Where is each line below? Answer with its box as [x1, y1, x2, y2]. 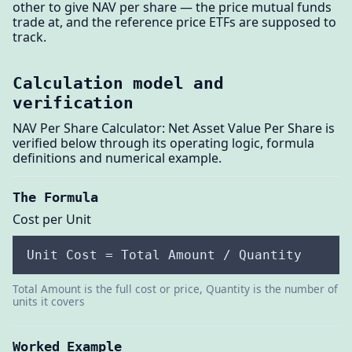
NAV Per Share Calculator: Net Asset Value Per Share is [13, 119, 335, 137]
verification [13, 92, 134, 112]
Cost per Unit [13, 211, 91, 229]
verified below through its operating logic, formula [13, 134, 314, 152]
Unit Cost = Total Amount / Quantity [26, 247, 302, 262]
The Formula [13, 189, 99, 206]
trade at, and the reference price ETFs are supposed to [13, 13, 336, 31]
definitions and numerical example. [13, 148, 222, 167]
